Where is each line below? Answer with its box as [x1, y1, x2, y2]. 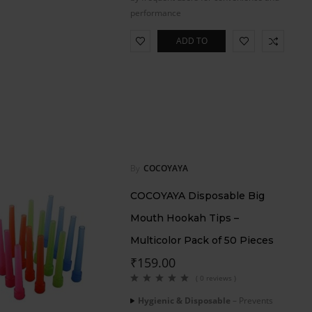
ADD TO [175, 34, 208, 47]
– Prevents [231, 294, 273, 306]
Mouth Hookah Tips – [130, 211, 239, 224]
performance [130, 6, 181, 19]
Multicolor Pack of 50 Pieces [130, 233, 274, 247]
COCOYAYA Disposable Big [130, 189, 265, 202]
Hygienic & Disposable [138, 294, 231, 306]
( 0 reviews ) [196, 272, 236, 283]
